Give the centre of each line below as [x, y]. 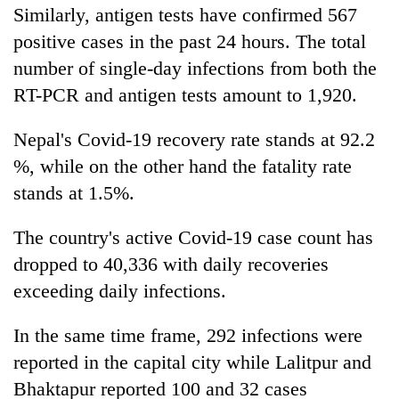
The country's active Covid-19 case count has [193, 237]
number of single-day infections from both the [195, 68]
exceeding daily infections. [120, 290]
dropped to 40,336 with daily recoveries [171, 264]
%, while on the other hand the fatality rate [183, 166]
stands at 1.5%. [74, 192]
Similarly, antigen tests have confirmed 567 [185, 14]
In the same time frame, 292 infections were [188, 335]
